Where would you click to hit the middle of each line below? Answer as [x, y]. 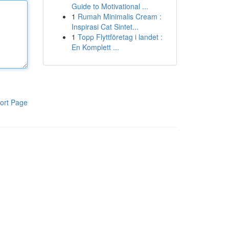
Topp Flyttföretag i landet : [120, 37]
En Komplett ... [95, 47]
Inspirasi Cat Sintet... [105, 27]
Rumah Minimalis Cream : [119, 16]
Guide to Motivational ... [110, 6]
